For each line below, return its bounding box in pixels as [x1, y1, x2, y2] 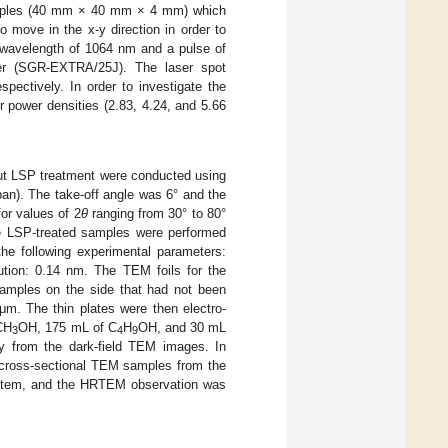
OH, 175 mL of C [18, 319, 117, 335]
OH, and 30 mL [137, 319, 227, 335]
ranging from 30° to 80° [87, 205, 227, 221]
